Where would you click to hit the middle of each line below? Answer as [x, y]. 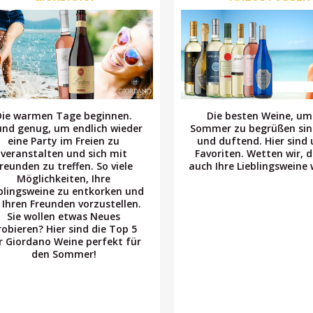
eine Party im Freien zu [64, 140]
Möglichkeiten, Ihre [64, 178]
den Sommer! [64, 254]
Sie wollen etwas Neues [64, 216]
